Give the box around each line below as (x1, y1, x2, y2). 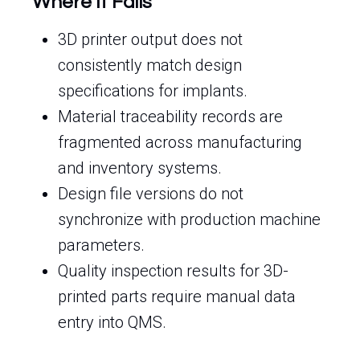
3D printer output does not (58, 30, 243, 49)
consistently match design (58, 55, 242, 75)
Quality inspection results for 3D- (58, 261, 288, 280)
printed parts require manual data (58, 287, 296, 306)
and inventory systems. (58, 158, 222, 178)
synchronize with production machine (58, 210, 321, 229)
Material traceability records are (58, 107, 283, 126)
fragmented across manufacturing (58, 133, 302, 152)
